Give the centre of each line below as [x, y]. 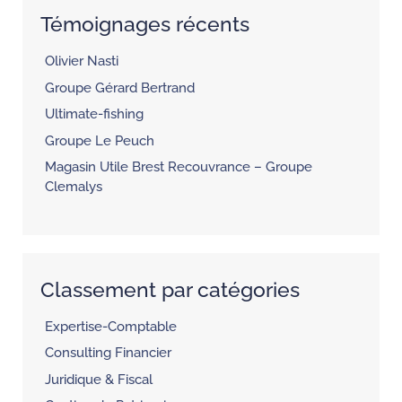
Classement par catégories [170, 289]
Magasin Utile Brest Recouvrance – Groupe [178, 167]
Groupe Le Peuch [99, 140]
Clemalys [73, 187]
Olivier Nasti [81, 61]
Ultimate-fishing [94, 114]
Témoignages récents [145, 24]
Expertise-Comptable [110, 326]
